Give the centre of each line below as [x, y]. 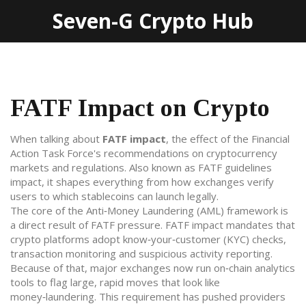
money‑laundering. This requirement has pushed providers [148, 296]
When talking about [56, 139]
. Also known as [161, 167]
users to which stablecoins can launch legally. [114, 196]
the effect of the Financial [231, 139]
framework [251, 210]
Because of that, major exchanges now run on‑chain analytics [153, 268]
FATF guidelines [235, 167]
